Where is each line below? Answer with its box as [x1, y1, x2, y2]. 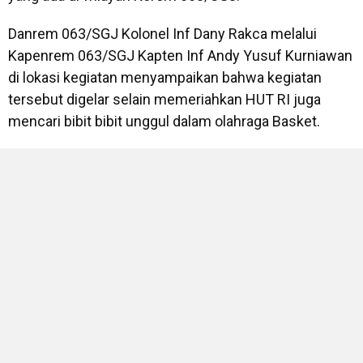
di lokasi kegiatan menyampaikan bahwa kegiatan [8, 69, 322, 87]
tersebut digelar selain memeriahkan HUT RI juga [8, 91, 321, 109]
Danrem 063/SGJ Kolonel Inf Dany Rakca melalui [8, 25, 317, 43]
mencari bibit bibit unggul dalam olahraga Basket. [8, 113, 320, 130]
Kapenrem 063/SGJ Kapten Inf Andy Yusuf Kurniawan [8, 47, 352, 65]
